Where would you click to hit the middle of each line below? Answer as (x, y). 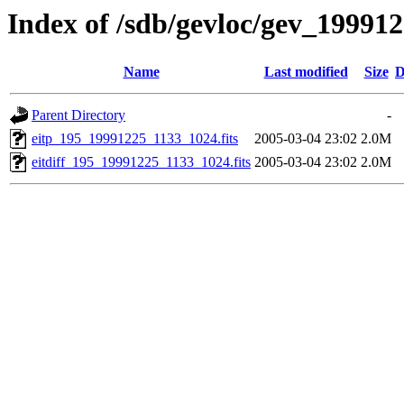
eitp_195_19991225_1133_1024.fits (135, 139)
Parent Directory (78, 115)
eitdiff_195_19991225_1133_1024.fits (141, 162)
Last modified (306, 72)
